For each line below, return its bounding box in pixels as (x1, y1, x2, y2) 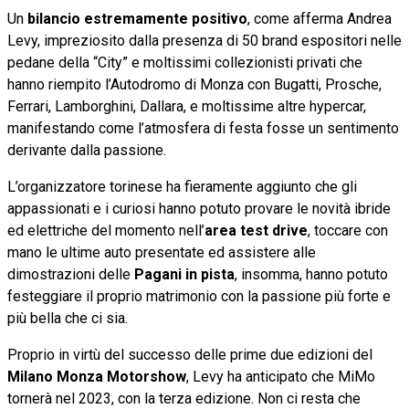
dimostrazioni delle (7, 265, 134, 283)
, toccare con (308, 221, 388, 239)
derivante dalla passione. (7, 141, 166, 159)
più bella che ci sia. (7, 309, 128, 327)
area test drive (204, 221, 308, 239)
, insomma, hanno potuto (235, 265, 388, 283)
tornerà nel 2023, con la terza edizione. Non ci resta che (7, 389, 361, 407)
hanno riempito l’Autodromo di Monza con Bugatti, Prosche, (7, 75, 382, 93)
